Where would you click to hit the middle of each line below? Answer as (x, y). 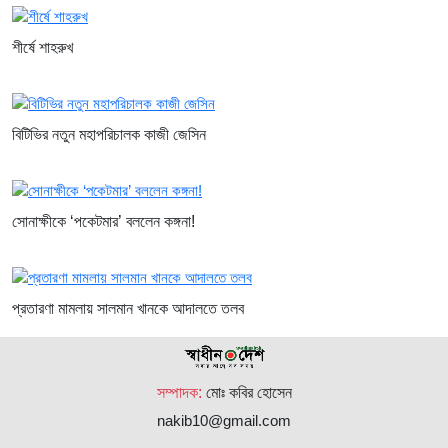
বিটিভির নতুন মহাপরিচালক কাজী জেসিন (109, 135)
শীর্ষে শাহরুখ (42, 48)
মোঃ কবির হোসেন (248, 392)
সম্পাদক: (181, 392)
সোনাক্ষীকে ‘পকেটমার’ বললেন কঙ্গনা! (103, 222)
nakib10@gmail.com (224, 420)
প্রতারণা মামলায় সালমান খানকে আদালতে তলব (128, 309)
